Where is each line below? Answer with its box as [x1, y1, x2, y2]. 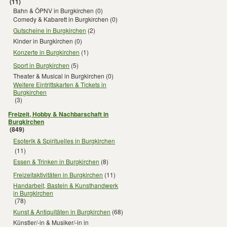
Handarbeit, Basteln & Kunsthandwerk [13, 181, 119, 190]
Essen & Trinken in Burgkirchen [13, 157, 100, 166]
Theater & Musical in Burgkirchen [13, 71, 105, 80]
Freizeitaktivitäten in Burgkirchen [13, 170, 103, 179]
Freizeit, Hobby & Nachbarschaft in [8, 109, 109, 119]
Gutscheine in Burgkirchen [13, 25, 87, 34]
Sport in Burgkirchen [13, 60, 70, 69]
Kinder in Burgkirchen [13, 36, 73, 45]
